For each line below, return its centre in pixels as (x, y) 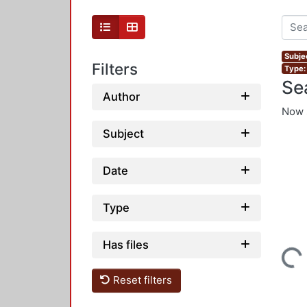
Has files (126, 244)
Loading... (278, 266)
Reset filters (142, 280)
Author (121, 96)
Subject (123, 133)
